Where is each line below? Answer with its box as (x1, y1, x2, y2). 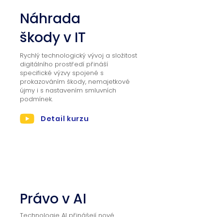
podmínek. (20, 94, 53, 104)
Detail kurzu (41, 113, 89, 124)
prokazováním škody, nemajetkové (20, 77, 130, 86)
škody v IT (20, 28, 86, 47)
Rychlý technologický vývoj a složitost (20, 51, 137, 60)
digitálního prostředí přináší (20, 60, 108, 69)
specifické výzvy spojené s (20, 68, 104, 77)
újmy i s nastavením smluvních (20, 86, 116, 95)
